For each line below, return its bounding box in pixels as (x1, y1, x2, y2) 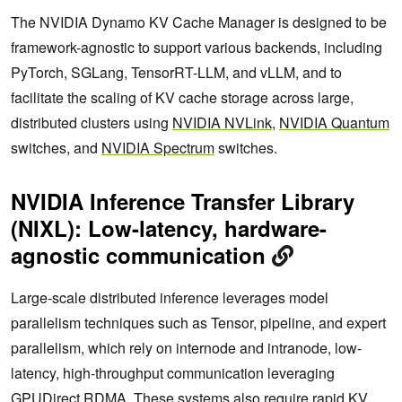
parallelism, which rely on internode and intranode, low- (11, 336, 362, 358)
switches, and (11, 136, 101, 158)
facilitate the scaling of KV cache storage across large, (11, 86, 354, 108)
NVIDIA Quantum (279, 111, 389, 133)
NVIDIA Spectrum (101, 136, 214, 158)
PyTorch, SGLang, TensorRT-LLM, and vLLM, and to (11, 61, 342, 83)
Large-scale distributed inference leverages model (11, 286, 328, 308)
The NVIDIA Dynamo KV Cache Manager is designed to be (11, 11, 387, 32)
